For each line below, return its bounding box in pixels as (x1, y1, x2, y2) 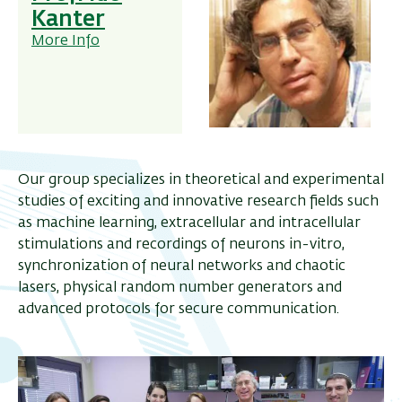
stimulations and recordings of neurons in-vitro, (18, 238, 345, 253)
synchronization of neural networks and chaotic (18, 259, 345, 275)
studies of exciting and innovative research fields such (18, 195, 379, 210)
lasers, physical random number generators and (18, 281, 342, 296)
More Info (31, 34, 100, 49)
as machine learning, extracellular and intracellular (18, 216, 361, 232)
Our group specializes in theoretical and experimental (18, 173, 384, 188)
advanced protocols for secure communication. (18, 302, 339, 318)
